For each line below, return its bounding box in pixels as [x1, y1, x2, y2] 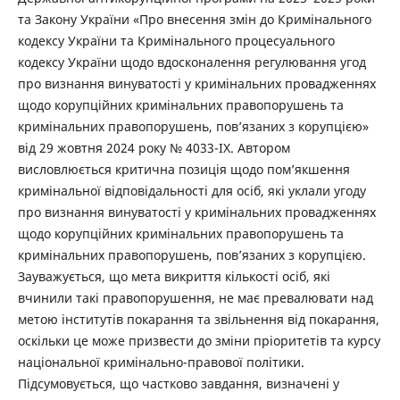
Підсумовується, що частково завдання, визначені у [17, 375, 339, 393]
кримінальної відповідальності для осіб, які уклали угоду [17, 182, 366, 200]
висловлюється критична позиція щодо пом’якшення [17, 161, 350, 179]
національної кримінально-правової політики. [17, 354, 304, 371]
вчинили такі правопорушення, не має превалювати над [17, 289, 373, 307]
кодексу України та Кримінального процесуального [17, 32, 335, 50]
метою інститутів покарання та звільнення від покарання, [17, 311, 379, 329]
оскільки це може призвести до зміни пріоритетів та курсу [17, 332, 380, 350]
